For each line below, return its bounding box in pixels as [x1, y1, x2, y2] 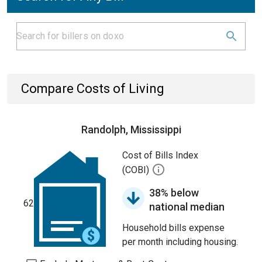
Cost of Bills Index [122, 150, 198, 161]
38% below [149, 187, 199, 199]
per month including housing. [122, 236, 238, 247]
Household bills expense [122, 222, 225, 233]
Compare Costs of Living [21, 81, 164, 96]
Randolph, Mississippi [81, 123, 181, 136]
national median [149, 201, 225, 213]
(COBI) [122, 164, 151, 176]
